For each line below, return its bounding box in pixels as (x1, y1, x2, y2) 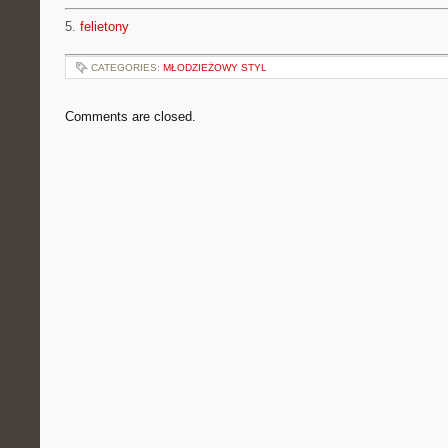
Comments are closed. (65, 109, 196, 124)
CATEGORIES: (91, 62, 163, 73)
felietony (80, 19, 129, 34)
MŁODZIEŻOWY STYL (163, 62, 267, 73)
